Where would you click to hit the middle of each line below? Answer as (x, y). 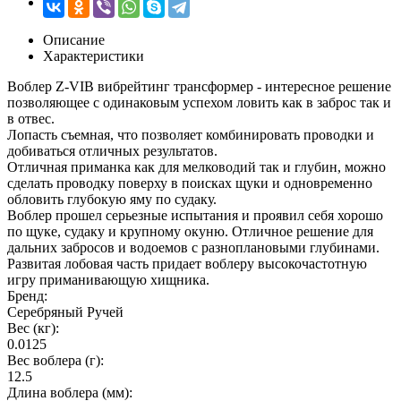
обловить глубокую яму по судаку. (112, 199)
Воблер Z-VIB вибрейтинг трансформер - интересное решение (199, 86)
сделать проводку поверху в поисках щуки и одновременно (190, 183)
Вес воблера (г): (55, 360)
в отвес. (31, 118)
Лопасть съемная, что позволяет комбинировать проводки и (191, 134)
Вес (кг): (33, 328)
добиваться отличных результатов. (112, 150)
